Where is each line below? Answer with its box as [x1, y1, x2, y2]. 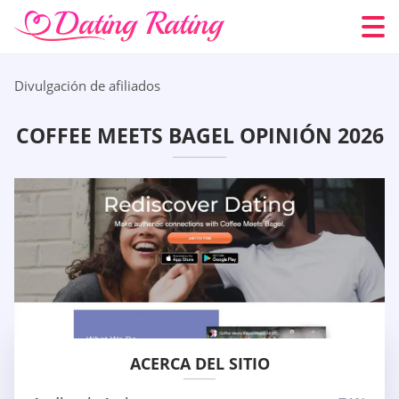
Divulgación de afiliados [14, 77, 160, 94]
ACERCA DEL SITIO [129, 353, 270, 375]
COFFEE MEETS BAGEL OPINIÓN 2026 [15, 121, 384, 151]
